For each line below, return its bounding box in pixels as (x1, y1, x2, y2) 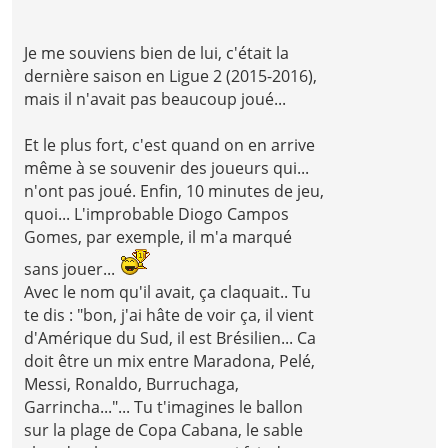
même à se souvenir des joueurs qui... (24, 157, 310, 180)
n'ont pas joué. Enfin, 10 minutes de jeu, (24, 180, 325, 203)
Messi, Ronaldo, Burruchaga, (24, 373, 240, 396)
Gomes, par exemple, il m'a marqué (24, 226, 293, 249)
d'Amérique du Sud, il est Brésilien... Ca (24, 327, 317, 350)
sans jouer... (24, 258, 120, 281)
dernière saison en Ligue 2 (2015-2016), (24, 65, 318, 88)
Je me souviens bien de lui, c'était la (24, 42, 290, 65)
